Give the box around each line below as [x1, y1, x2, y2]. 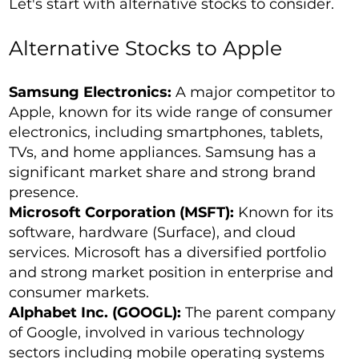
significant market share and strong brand [9, 163, 317, 182]
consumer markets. [9, 284, 150, 302]
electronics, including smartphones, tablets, [9, 123, 324, 142]
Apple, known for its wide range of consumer [9, 103, 333, 122]
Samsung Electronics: [9, 83, 172, 102]
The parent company [181, 304, 337, 322]
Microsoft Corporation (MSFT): [9, 204, 235, 222]
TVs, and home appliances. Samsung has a [9, 143, 317, 162]
